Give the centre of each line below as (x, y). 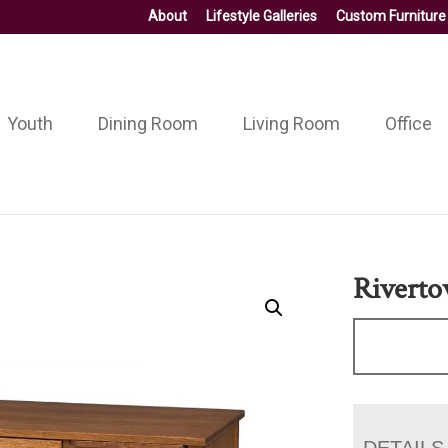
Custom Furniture (391, 16)
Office (408, 123)
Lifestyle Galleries (261, 16)
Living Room (291, 123)
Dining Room (147, 123)
